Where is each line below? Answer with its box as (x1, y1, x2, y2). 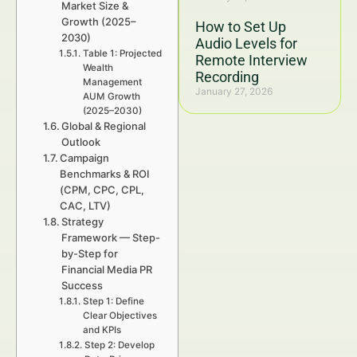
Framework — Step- (61, 231, 161, 244)
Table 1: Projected (82, 48, 162, 59)
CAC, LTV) (60, 199, 112, 212)
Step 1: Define (82, 296, 144, 307)
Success (61, 279, 104, 292)
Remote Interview (195, 52, 308, 69)
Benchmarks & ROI (60, 167, 151, 180)
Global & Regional (61, 120, 147, 132)
